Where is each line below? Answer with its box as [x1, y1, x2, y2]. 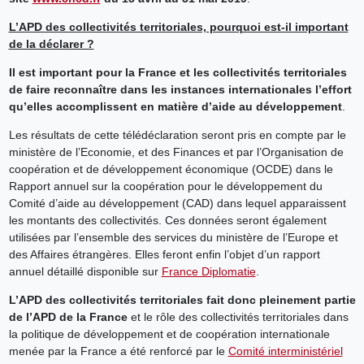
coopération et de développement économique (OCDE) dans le [8, 162, 333, 176]
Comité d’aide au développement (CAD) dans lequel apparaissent [8, 197, 346, 210]
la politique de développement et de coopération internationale [8, 327, 330, 341]
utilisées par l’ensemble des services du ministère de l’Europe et [8, 231, 338, 245]
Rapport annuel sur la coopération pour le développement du [8, 180, 323, 193]
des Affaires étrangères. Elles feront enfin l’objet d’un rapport [8, 248, 320, 262]
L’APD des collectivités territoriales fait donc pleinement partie [8, 293, 356, 307]
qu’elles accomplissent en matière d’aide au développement [8, 100, 342, 114]
